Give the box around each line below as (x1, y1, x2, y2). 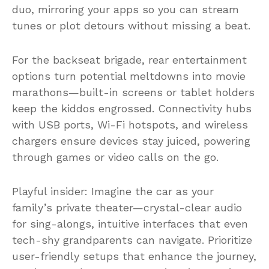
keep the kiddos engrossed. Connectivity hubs (12, 101, 252, 115)
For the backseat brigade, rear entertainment (12, 53, 247, 66)
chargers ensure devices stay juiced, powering (12, 134, 250, 147)
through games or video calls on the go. (12, 150, 219, 163)
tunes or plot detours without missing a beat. (12, 19, 250, 32)
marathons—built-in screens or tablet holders (12, 85, 255, 98)
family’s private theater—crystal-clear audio (12, 201, 242, 214)
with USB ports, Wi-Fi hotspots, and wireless (12, 118, 248, 131)
